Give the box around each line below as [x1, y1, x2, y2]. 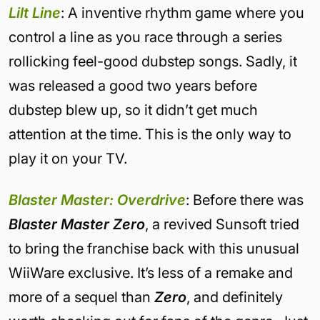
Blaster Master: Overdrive [9, 191, 186, 209]
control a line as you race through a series [9, 29, 282, 46]
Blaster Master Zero [9, 216, 145, 233]
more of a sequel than [9, 289, 154, 306]
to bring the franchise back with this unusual [9, 240, 299, 257]
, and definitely [186, 289, 283, 306]
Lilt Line [9, 4, 61, 21]
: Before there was [186, 191, 304, 209]
